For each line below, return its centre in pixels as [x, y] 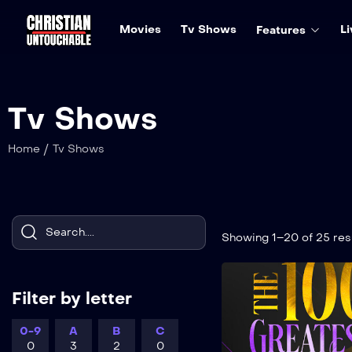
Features [280, 30]
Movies [140, 29]
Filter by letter [72, 298]
